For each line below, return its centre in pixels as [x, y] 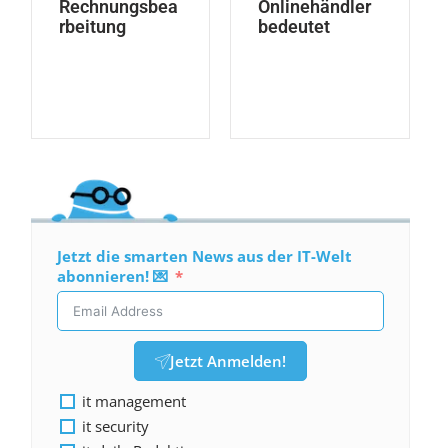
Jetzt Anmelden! [227, 361]
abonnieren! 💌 [112, 276]
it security [115, 426]
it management [133, 401]
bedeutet [294, 27]
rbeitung [92, 27]
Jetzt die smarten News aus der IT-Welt [204, 256]
